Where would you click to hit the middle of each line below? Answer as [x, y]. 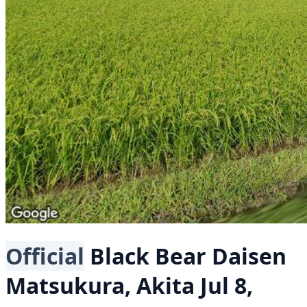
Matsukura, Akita [100, 286]
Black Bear [148, 256]
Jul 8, [226, 286]
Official [45, 256]
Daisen [249, 256]
